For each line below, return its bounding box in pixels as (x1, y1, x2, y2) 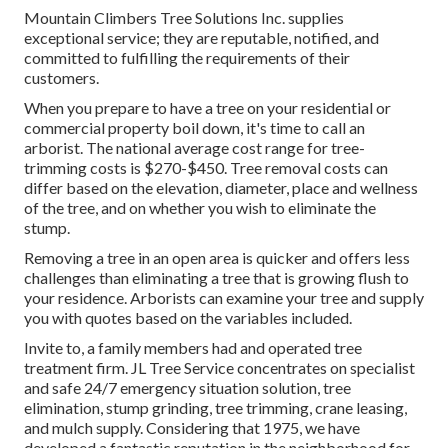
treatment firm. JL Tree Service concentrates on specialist (24, 357, 415, 377)
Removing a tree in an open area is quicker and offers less (24, 247, 410, 267)
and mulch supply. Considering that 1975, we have (24, 417, 360, 437)
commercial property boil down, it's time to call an (24, 117, 365, 137)
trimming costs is (24, 157, 144, 177)
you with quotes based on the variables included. (24, 307, 352, 327)
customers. (24, 67, 99, 87)
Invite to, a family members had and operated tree (24, 337, 362, 357)
